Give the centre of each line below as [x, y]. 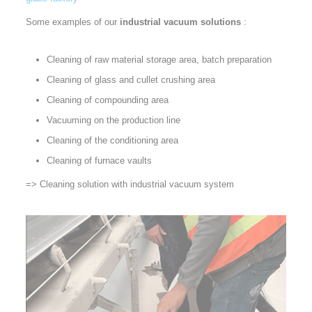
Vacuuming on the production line [113, 120]
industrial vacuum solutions [181, 22]
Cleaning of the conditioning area [112, 141]
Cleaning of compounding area [107, 100]
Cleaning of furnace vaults [99, 161]
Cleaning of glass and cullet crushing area [131, 80]
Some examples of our [72, 22]
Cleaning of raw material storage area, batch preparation [159, 60]
